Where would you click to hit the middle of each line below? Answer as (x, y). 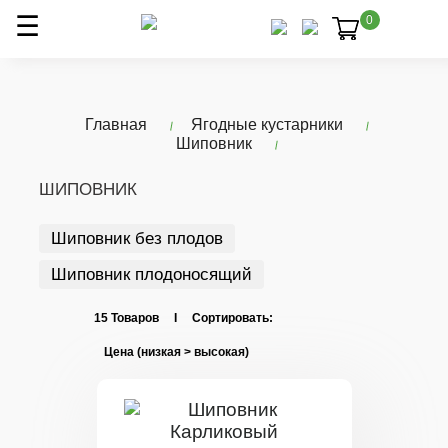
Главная (116, 124)
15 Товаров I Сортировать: (183, 318)
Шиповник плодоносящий (151, 274)
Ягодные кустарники (267, 124)
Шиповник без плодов (137, 238)
